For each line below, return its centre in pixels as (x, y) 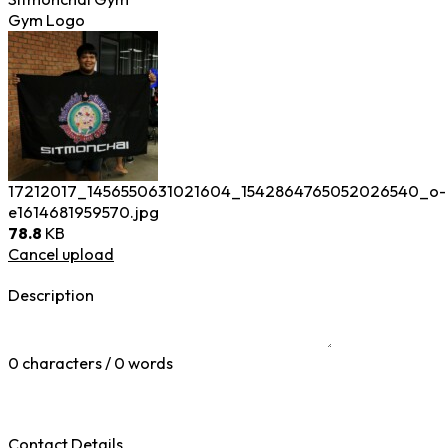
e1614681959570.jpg (83, 212)
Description (51, 295)
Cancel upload (61, 254)
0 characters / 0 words (90, 363)
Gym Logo (46, 20)
